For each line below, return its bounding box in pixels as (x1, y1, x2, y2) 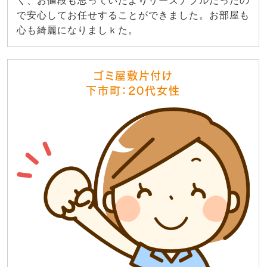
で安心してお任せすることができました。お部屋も (17, 10, 250, 21)
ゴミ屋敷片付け (93, 70, 173, 82)
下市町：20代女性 (86, 85, 181, 97)
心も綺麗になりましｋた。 (17, 25, 138, 36)
